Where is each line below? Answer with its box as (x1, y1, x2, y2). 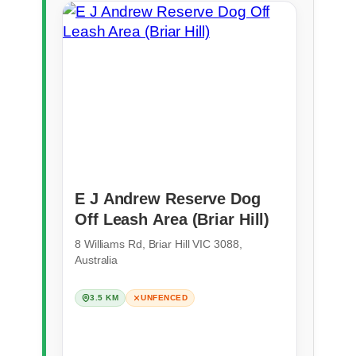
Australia (75, 253, 118, 266)
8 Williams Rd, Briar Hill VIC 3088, (75, 237, 242, 250)
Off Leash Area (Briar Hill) (75, 210, 270, 228)
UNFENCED (141, 292, 188, 302)
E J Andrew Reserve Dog (75, 189, 261, 207)
